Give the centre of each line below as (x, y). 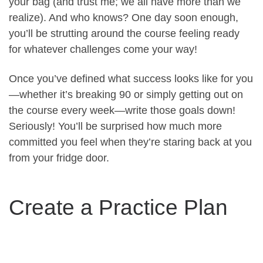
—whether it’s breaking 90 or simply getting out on (126, 94)
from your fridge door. (59, 158)
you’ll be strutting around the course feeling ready (124, 34)
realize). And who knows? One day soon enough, (124, 18)
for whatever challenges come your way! (103, 50)
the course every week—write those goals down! (122, 110)
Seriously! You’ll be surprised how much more (115, 126)
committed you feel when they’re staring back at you (130, 142)
